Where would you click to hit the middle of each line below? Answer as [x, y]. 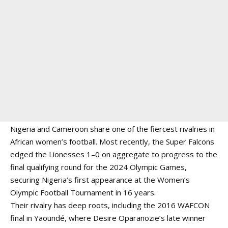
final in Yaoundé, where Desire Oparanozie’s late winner [108, 218]
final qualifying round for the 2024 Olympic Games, [98, 167]
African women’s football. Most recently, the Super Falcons [112, 141]
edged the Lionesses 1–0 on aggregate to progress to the [114, 154]
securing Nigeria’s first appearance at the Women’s [100, 180]
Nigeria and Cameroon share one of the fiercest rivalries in [112, 129]
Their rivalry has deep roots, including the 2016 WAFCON [110, 205]
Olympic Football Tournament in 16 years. [83, 192]
